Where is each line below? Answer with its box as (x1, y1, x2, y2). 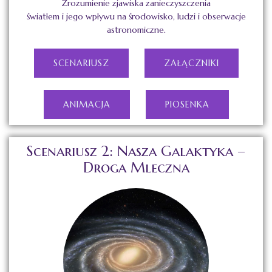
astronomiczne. (106, 24, 166, 36)
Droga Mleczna (83, 158, 189, 177)
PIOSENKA (165, 99, 209, 110)
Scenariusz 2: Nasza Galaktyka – (27, 142, 245, 161)
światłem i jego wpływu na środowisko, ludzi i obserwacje (26, 11, 246, 22)
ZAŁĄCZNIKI (163, 58, 219, 69)
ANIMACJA (63, 99, 110, 110)
